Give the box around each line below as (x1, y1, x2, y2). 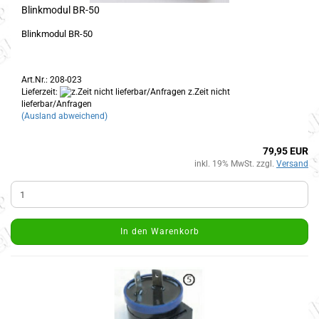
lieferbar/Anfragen (21, 99, 92, 110)
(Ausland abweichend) (21, 111, 108, 122)
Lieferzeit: (21, 87, 60, 97)
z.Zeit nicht (186, 87, 230, 97)
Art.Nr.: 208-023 (21, 75, 82, 85)
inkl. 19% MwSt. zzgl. (194, 159, 276, 169)
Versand (276, 159, 308, 169)
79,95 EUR (263, 145, 308, 157)
